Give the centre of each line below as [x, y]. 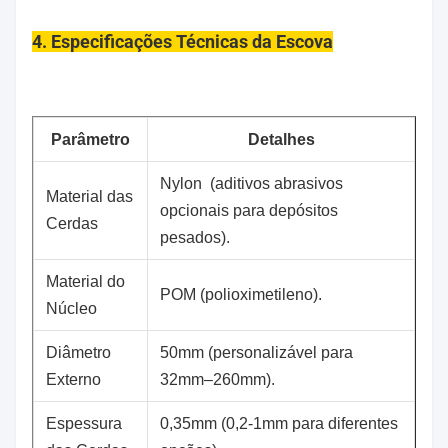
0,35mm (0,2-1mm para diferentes [279, 423]
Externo [73, 379]
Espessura [84, 423]
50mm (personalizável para [256, 352]
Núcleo [71, 308]
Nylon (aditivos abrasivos [251, 183]
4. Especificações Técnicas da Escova [182, 41]
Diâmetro [78, 352]
